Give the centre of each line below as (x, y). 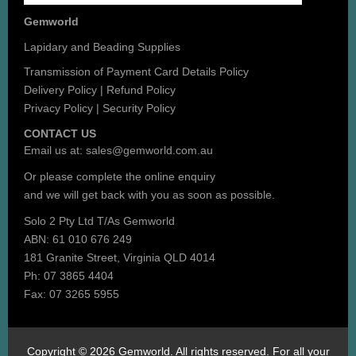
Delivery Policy (60, 89)
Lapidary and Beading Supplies (102, 46)
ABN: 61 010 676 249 (78, 239)
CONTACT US (60, 133)
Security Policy (139, 108)
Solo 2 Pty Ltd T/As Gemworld (99, 221)
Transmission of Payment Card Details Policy (136, 71)
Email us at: (55, 150)
